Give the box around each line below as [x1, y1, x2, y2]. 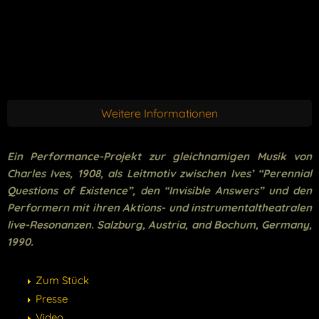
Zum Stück [36, 273, 89, 287]
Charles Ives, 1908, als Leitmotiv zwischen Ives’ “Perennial [7, 166, 312, 180]
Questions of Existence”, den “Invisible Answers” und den [7, 183, 312, 197]
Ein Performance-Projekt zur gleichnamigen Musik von [7, 149, 312, 163]
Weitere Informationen [101, 105, 218, 120]
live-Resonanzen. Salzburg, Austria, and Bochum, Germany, [7, 217, 312, 231]
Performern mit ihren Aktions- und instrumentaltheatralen [7, 200, 312, 214]
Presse [36, 291, 68, 305]
